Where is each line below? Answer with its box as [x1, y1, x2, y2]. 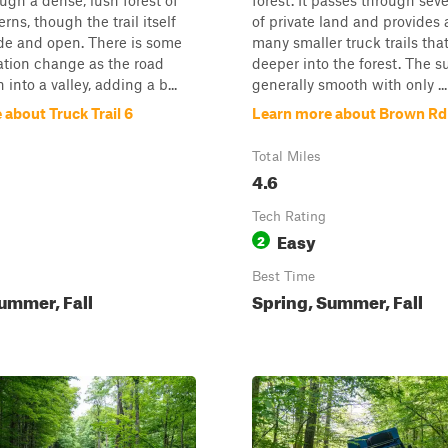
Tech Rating [252, 208, 326, 224]
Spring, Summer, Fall [252, 286, 423, 313]
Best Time [252, 268, 315, 284]
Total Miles [252, 148, 321, 164]
